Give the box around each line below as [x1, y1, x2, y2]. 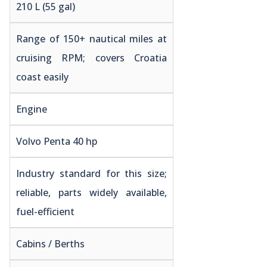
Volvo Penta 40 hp [16, 134, 97, 148]
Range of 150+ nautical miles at [16, 32, 167, 45]
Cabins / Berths [16, 237, 85, 250]
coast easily [16, 70, 69, 83]
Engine [16, 102, 47, 116]
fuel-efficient [16, 204, 74, 218]
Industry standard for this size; [16, 166, 167, 180]
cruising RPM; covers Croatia [16, 51, 167, 64]
